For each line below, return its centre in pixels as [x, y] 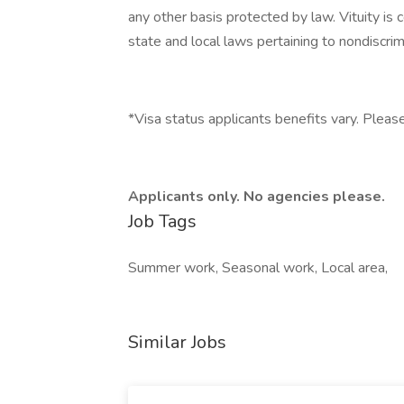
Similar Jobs [177, 342]
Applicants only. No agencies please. [257, 197]
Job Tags [162, 221]
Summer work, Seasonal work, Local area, [258, 268]
